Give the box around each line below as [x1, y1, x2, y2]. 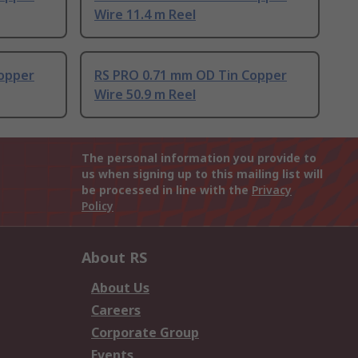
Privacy [252, 182, 292, 198]
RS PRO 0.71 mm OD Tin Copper [94, 66, 287, 85]
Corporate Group [91, 324, 199, 342]
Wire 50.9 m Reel [94, 86, 196, 104]
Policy [82, 198, 113, 214]
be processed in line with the [82, 182, 252, 198]
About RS [82, 248, 147, 268]
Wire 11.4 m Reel [94, 6, 196, 24]
